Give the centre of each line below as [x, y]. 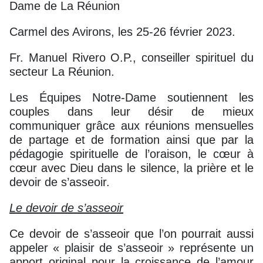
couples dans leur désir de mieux [131, 111]
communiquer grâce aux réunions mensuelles [131, 125]
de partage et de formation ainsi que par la [131, 139]
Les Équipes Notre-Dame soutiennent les [131, 97]
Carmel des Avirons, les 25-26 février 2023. [122, 31]
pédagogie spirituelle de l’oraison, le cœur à [131, 154]
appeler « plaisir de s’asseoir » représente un [131, 247]
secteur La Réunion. [62, 71]
